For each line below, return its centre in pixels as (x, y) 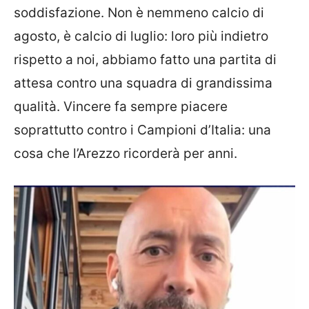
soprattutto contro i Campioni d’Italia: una (142, 130)
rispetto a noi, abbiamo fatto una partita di (145, 60)
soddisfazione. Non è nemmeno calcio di (139, 13)
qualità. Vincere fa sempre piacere (121, 107)
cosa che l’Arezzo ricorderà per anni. (126, 153)
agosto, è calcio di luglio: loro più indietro (141, 36)
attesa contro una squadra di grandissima (143, 83)
